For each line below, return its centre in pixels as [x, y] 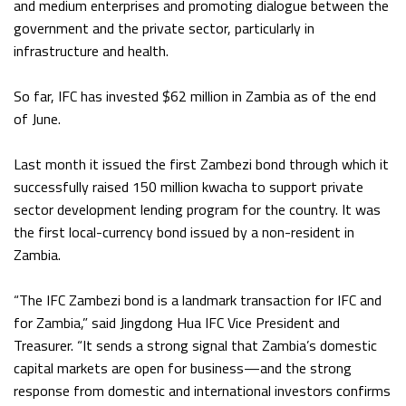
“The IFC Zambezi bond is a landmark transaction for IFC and [198, 300]
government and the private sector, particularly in [164, 29]
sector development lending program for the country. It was [197, 210]
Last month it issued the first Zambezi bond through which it [201, 164]
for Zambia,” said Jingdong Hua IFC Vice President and [177, 323]
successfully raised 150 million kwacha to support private [188, 187]
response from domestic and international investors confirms [202, 391]
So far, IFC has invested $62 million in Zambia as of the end [195, 97]
